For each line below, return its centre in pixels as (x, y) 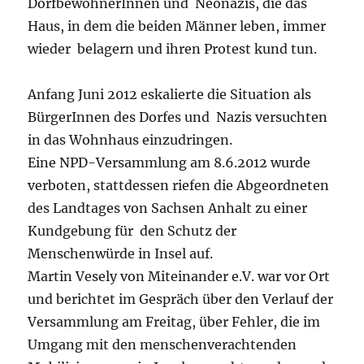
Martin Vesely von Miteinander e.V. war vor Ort (179, 276)
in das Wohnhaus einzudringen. (130, 139)
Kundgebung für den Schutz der (132, 230)
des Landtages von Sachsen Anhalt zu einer (168, 208)
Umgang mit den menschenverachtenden (162, 344)
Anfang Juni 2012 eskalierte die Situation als (170, 94)
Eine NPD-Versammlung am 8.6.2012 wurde (169, 162)
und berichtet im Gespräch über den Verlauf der (181, 299)
